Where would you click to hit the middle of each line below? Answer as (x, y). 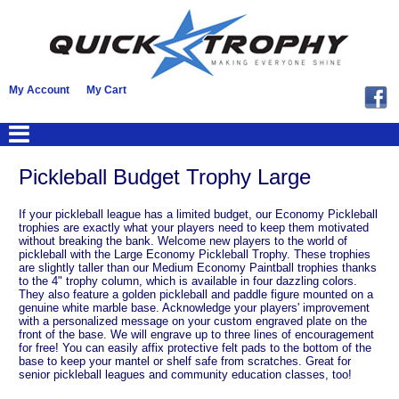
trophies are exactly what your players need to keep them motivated (194, 227)
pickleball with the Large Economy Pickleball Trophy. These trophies (195, 254)
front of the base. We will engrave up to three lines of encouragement (196, 334)
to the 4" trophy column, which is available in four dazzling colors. (188, 281)
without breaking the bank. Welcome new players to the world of (183, 240)
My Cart (106, 90)
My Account (39, 90)
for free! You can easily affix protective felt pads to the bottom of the (195, 347)
